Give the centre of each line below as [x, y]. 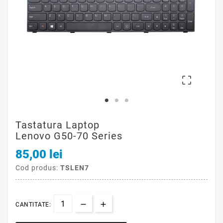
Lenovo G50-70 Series [69, 136]
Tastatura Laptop [57, 125]
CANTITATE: [33, 205]
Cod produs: [38, 168]
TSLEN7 [75, 168]
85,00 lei [39, 155]
